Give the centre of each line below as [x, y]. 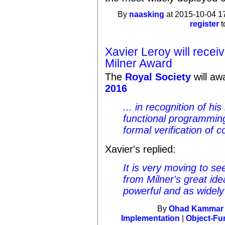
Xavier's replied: [141, 149]
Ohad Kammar [196, 209]
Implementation [151, 218]
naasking [147, 15]
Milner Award [139, 63]
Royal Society [158, 77]
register [205, 24]
